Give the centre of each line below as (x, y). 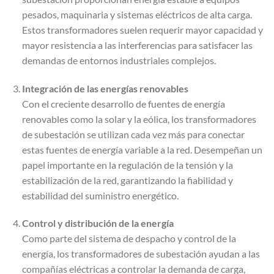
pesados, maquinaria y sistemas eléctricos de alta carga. (137, 14)
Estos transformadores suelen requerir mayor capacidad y (142, 29)
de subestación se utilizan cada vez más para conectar (133, 134)
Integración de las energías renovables (105, 88)
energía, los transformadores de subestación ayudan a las (141, 254)
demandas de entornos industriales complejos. (119, 60)
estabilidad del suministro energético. (100, 195)
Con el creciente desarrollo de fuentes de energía (123, 103)
